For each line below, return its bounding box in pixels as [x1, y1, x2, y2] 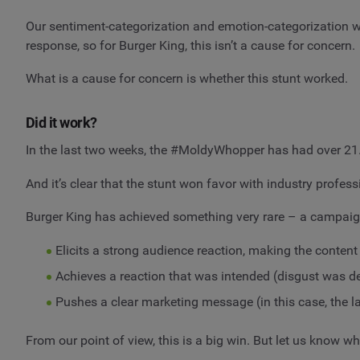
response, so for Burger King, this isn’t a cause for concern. [26, 37, 355, 53]
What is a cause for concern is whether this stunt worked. [26, 71, 348, 87]
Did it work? [26, 114, 97, 132]
